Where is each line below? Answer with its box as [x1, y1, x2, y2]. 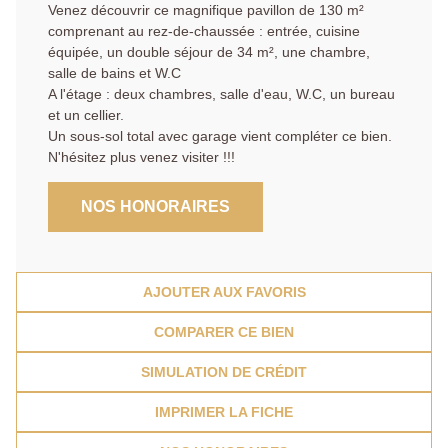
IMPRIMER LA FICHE [155, 404, 293, 421]
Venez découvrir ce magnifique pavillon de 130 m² [48, 2, 364, 19]
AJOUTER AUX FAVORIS [142, 284, 306, 301]
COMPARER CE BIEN [154, 324, 294, 341]
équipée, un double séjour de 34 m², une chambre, [48, 44, 370, 61]
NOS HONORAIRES [81, 198, 230, 216]
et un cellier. [48, 107, 124, 124]
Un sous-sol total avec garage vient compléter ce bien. [48, 128, 392, 145]
